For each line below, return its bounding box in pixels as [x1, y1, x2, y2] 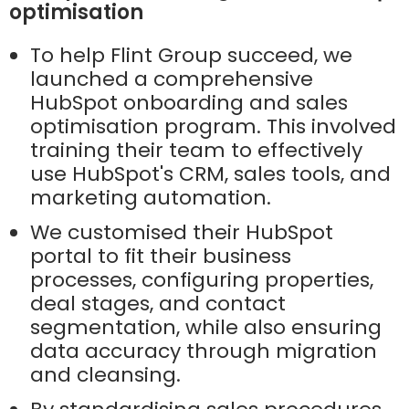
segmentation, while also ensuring [30, 313, 382, 342]
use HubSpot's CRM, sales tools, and [30, 160, 391, 189]
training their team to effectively [30, 136, 362, 165]
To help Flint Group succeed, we [30, 41, 352, 70]
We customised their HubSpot [30, 218, 333, 247]
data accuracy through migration [30, 337, 377, 366]
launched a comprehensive [30, 65, 313, 94]
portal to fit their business [30, 242, 291, 271]
